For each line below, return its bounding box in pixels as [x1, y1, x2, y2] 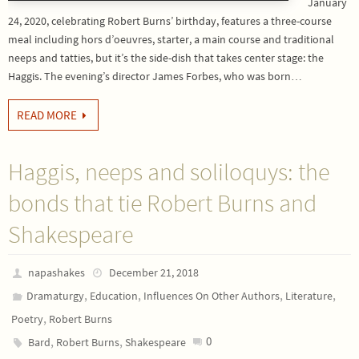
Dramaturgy [26, 288, 85, 303]
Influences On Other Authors [143, 288, 280, 303]
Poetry [11, 312, 43, 326]
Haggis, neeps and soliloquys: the [8, 156, 329, 187]
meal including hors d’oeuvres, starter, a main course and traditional [8, 32, 334, 46]
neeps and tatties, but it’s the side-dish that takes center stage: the [8, 50, 324, 65]
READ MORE [17, 107, 77, 123]
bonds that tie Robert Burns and [8, 188, 317, 218]
